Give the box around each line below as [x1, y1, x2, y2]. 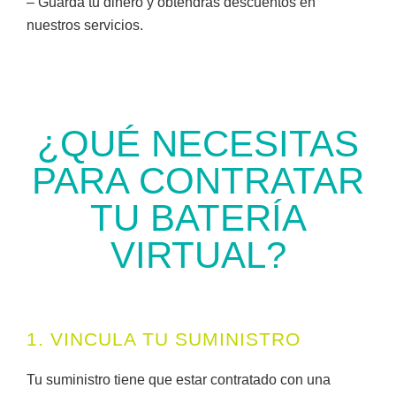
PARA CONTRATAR [32, 160, 364, 202]
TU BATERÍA [89, 197, 307, 240]
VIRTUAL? [110, 234, 286, 277]
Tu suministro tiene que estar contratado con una [27, 372, 331, 388]
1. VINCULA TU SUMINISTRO [27, 329, 301, 350]
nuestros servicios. [27, 18, 143, 34]
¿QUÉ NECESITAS [37, 123, 359, 165]
